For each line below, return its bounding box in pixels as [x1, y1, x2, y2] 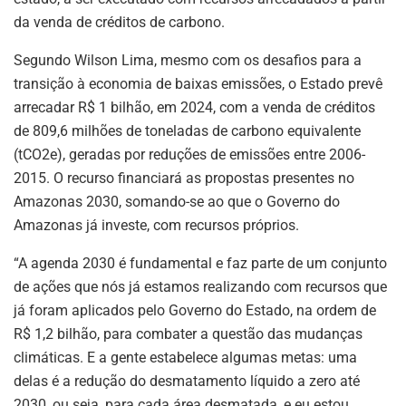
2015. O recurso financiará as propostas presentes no [14, 169, 354, 188]
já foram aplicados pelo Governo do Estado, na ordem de [14, 302, 376, 320]
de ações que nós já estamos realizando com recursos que [14, 278, 387, 296]
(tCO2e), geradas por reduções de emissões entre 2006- [14, 146, 365, 164]
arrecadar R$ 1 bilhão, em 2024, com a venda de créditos [14, 99, 375, 117]
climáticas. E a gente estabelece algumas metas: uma [14, 349, 357, 367]
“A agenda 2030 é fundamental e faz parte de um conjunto [14, 255, 387, 273]
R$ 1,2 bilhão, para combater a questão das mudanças [14, 325, 362, 343]
